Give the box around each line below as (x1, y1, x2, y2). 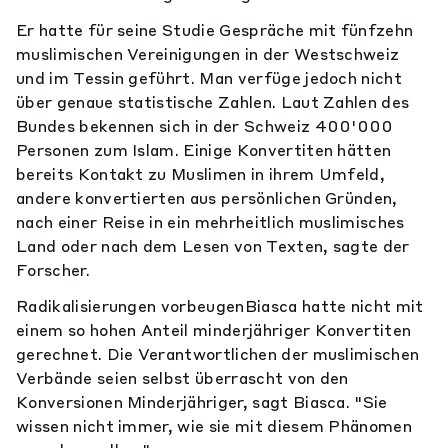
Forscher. (16, 260, 90, 280)
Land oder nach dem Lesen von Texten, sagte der (16, 236, 410, 256)
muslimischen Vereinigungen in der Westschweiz (16, 44, 400, 64)
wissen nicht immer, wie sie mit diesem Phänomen (16, 416, 413, 436)
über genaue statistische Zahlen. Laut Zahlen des (16, 92, 410, 112)
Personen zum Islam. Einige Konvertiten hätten (16, 140, 392, 160)
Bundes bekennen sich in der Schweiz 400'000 (16, 116, 394, 136)
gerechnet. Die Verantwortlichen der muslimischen (16, 344, 420, 364)
